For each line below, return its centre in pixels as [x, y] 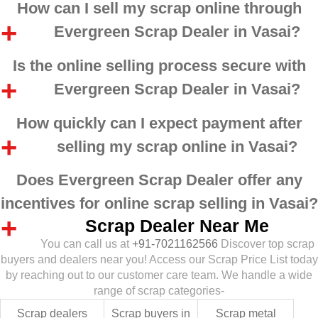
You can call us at [86, 244]
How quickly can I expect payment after [159, 123]
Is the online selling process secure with [159, 65]
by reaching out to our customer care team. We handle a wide [159, 275]
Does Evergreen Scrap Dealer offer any [159, 180]
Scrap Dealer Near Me [177, 226]
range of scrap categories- [159, 291]
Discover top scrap [266, 244]
